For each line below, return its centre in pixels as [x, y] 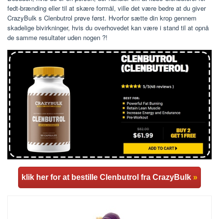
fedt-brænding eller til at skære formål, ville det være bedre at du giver [107, 8]
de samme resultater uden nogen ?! [57, 38]
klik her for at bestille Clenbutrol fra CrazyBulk [107, 177]
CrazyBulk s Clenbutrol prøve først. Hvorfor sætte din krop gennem [102, 18]
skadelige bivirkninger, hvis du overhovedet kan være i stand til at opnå [108, 28]
